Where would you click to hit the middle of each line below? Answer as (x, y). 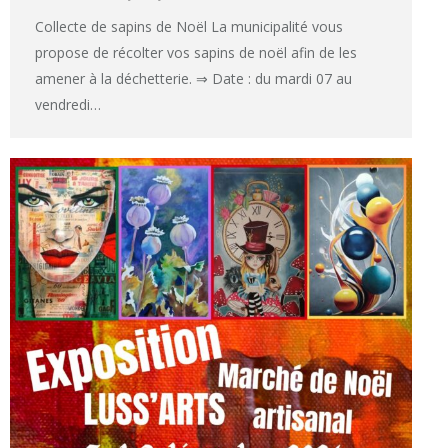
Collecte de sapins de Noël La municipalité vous (189, 26)
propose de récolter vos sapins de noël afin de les (196, 52)
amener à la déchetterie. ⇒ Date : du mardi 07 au (193, 78)
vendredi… (68, 104)
